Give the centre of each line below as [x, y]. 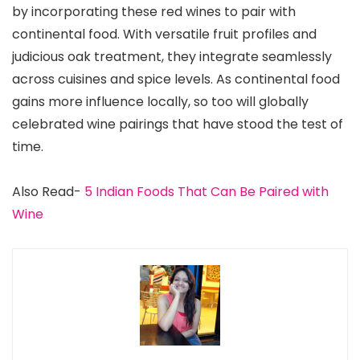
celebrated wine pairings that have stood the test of [178, 124]
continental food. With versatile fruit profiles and [164, 34]
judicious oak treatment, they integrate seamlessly [172, 56]
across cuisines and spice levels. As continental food [176, 79]
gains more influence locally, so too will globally [160, 101]
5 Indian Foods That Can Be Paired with [207, 191]
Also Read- [48, 191]
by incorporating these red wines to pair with [154, 11]
